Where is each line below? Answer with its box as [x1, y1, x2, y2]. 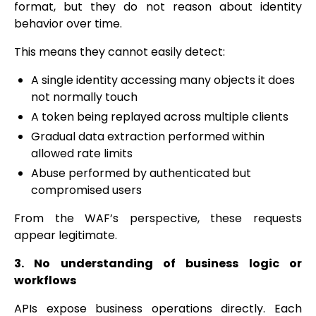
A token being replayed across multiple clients [31, 109, 288, 126]
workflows [14, 272, 76, 289]
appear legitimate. [14, 227, 117, 244]
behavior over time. [14, 16, 122, 32]
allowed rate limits [31, 145, 133, 162]
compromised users [31, 182, 142, 199]
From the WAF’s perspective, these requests [14, 210, 302, 227]
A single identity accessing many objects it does [31, 72, 295, 89]
